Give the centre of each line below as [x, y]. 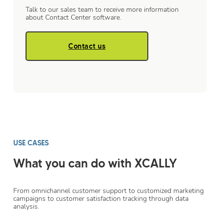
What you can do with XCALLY [95, 164]
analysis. [26, 207]
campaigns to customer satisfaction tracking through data [101, 199]
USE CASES [31, 143]
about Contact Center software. [73, 18]
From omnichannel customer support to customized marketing [109, 191]
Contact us [87, 46]
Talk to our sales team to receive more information [102, 10]
